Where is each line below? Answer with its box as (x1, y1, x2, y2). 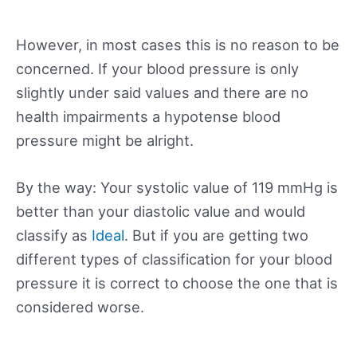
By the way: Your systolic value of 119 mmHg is (16, 178, 338, 196)
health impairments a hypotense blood (16, 107, 280, 125)
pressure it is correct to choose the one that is (16, 273, 338, 292)
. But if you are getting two (124, 226, 308, 244)
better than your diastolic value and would (16, 202, 305, 220)
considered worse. (16, 297, 144, 316)
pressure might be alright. (16, 131, 194, 149)
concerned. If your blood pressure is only (16, 59, 299, 77)
